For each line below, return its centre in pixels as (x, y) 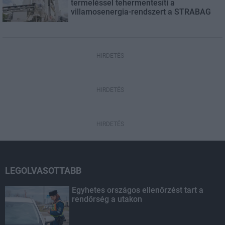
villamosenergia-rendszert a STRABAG (141, 12)
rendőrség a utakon (107, 199)
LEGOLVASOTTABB (43, 170)
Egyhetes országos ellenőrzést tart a (138, 190)
